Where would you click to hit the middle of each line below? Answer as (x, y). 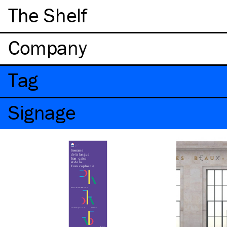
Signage (42, 112)
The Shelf (48, 15)
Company (48, 47)
